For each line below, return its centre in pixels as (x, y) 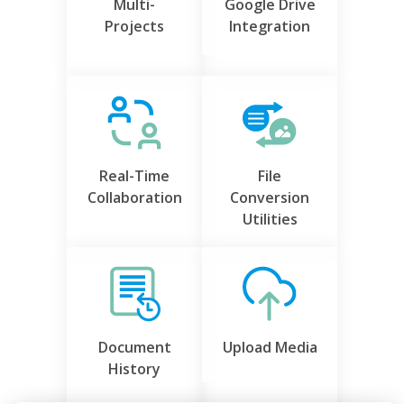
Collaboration (134, 198)
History (134, 369)
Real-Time (134, 176)
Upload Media (270, 348)
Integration (270, 27)
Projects (134, 27)
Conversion (270, 198)
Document (134, 348)
